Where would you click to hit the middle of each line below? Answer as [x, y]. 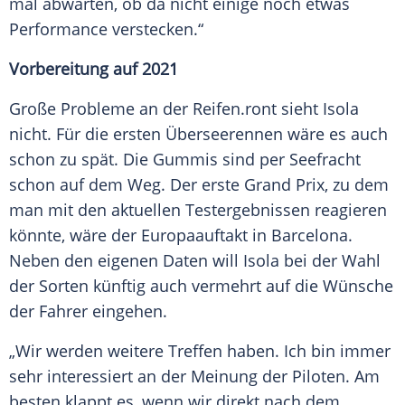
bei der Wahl [330, 261]
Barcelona [310, 235]
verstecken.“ [155, 29]
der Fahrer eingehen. [88, 311]
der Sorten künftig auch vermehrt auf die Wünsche [201, 286]
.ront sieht [282, 109]
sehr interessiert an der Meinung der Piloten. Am [194, 377]
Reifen [217, 109]
